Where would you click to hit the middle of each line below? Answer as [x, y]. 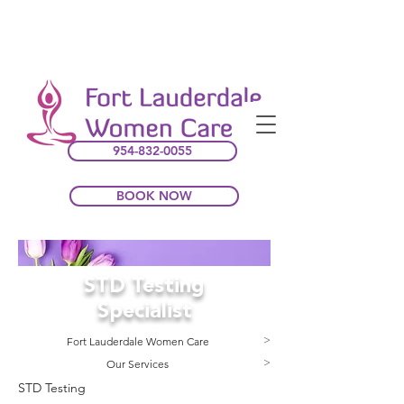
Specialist [144, 312]
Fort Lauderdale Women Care [138, 341]
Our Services [138, 364]
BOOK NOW [154, 196]
